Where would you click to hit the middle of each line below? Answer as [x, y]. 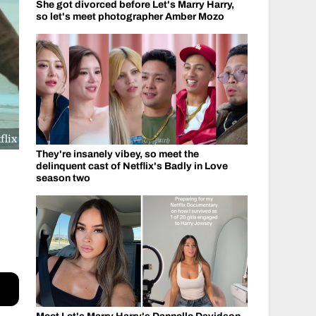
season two [63, 178]
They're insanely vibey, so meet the [117, 154]
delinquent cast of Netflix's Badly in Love [132, 166]
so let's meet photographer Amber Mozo [130, 16]
